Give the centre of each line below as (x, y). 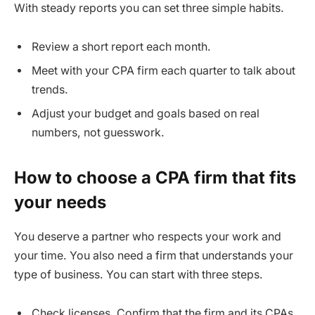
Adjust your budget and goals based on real (146, 114)
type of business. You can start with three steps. (139, 274)
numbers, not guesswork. (98, 133)
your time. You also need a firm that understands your (154, 255)
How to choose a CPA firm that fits (155, 177)
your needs (60, 202)
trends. (50, 90)
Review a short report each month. (121, 47)
